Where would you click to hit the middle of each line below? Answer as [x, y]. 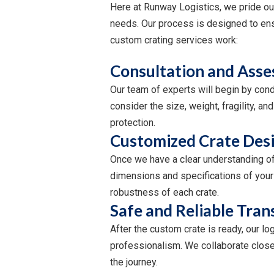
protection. [133, 123]
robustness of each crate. [165, 192]
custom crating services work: [174, 40]
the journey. [134, 262]
